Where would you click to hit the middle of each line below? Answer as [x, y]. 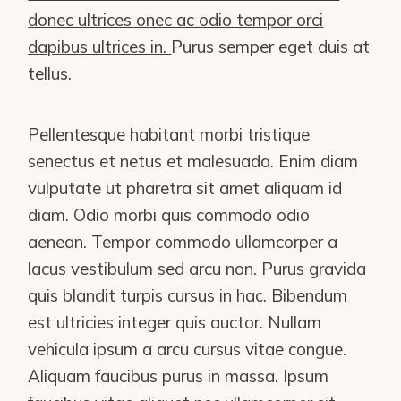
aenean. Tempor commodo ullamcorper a [183, 242]
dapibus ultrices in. [100, 47]
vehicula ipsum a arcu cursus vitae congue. [188, 349]
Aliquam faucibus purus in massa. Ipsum [179, 376]
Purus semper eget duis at [271, 47]
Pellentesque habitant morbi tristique [169, 134]
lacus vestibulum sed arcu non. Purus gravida [197, 269]
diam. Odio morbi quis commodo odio [169, 215]
